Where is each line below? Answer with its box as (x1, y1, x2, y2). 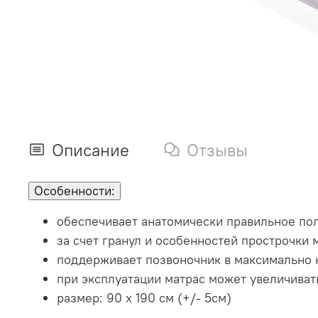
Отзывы (187, 139, 248, 161)
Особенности (34, 182, 111, 199)
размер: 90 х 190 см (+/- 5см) (57, 290, 231, 307)
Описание (52, 139, 129, 161)
